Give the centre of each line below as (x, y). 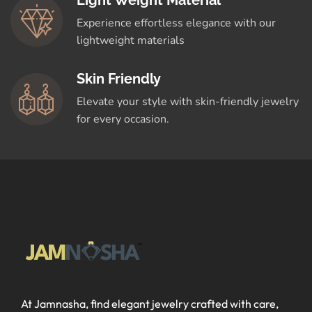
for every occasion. (123, 119)
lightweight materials (131, 41)
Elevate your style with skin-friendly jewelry (188, 102)
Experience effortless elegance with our (176, 23)
